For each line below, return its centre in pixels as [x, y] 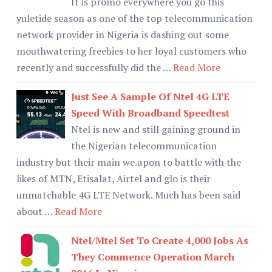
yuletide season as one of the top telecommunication [134, 18]
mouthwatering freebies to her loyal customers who [131, 51]
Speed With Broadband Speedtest [150, 113]
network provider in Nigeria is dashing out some [123, 34]
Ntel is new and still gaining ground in [156, 129]
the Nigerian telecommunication [144, 145]
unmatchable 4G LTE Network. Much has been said [128, 195]
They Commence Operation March [153, 257]
